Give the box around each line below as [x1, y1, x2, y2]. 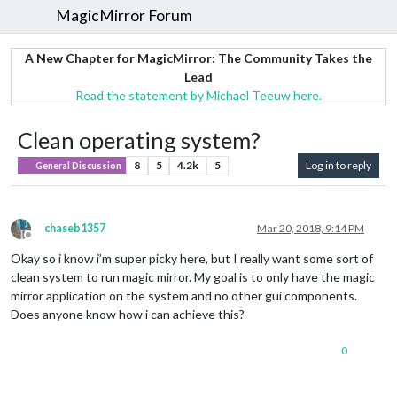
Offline [27, 234, 61, 248]
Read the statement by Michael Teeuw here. [75, 87, 322, 103]
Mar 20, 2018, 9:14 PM [257, 221, 364, 235]
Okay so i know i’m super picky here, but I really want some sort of [11, 250, 373, 266]
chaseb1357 [44, 221, 105, 235]
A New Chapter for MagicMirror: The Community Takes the [25, 50, 372, 66]
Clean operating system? [18, 126, 261, 153]
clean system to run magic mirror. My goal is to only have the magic [11, 269, 375, 284]
